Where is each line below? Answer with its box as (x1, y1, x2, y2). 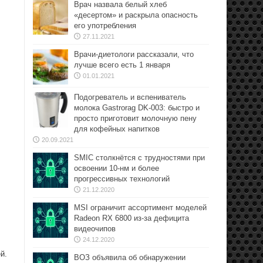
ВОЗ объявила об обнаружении (74, 253, 186, 262)
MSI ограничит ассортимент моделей (74, 203, 207, 212)
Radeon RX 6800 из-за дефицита (74, 214, 189, 222)
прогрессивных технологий (74, 174, 170, 183)
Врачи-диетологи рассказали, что (74, 50, 194, 59)
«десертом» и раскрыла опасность (74, 11, 198, 19)
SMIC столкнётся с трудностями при (74, 153, 205, 162)
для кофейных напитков (74, 124, 160, 133)
